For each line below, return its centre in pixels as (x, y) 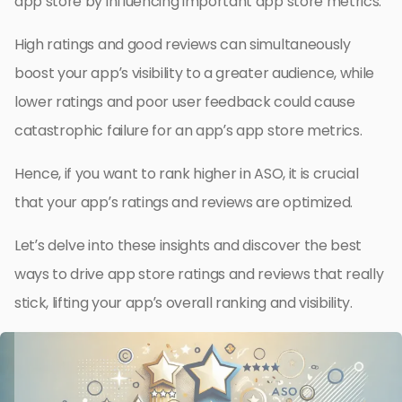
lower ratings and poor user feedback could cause (185, 101)
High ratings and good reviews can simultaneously (183, 44)
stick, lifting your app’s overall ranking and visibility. (184, 302)
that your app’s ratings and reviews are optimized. (184, 202)
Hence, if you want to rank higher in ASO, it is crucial (187, 173)
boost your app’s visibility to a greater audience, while (195, 73)
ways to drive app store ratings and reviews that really (199, 274)
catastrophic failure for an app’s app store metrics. (188, 130)
